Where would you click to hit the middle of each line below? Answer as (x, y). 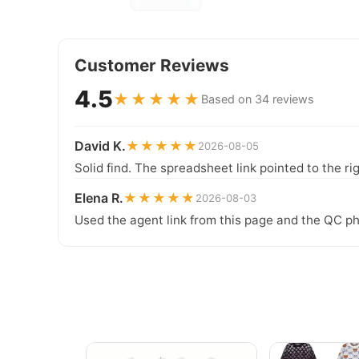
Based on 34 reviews (258, 99)
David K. (100, 146)
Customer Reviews (152, 65)
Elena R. (99, 198)
